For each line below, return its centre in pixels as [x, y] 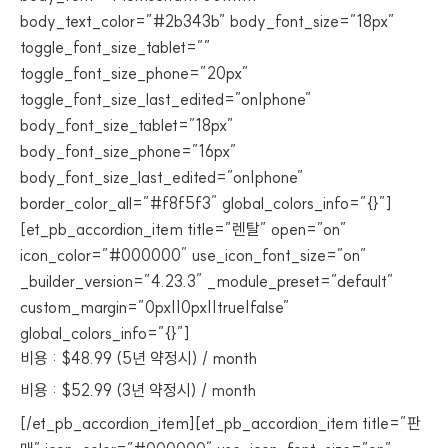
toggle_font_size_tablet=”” [115, 47]
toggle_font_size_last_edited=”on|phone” [166, 99]
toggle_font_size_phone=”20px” [134, 73]
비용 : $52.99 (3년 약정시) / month [138, 390]
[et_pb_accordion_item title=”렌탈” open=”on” [183, 229]
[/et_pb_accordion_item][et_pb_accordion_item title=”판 [220, 423]
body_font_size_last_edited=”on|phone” [162, 177]
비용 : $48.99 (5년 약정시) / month [138, 358]
